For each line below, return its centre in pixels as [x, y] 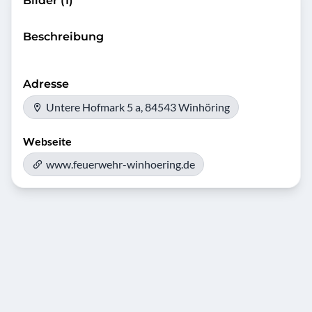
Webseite [47, 141]
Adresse [46, 84]
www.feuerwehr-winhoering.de [120, 164]
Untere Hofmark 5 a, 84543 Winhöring [138, 107]
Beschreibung [63, 37]
